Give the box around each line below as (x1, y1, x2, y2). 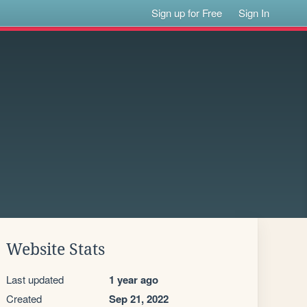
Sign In (238, 5, 270, 20)
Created (6, 291, 42, 306)
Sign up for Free (151, 5, 223, 20)
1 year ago (109, 272, 158, 287)
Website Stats (6, 241, 105, 258)
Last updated (6, 272, 64, 286)
